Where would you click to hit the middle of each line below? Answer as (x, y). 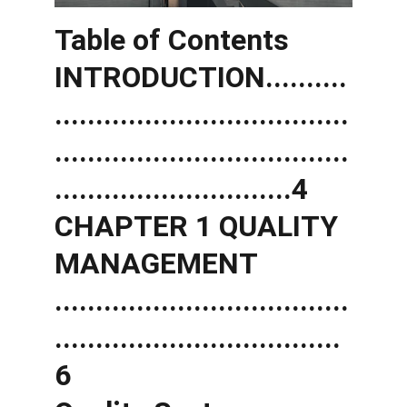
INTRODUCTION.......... (201, 77)
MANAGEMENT (159, 263)
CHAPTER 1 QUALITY (200, 226)
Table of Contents (175, 40)
